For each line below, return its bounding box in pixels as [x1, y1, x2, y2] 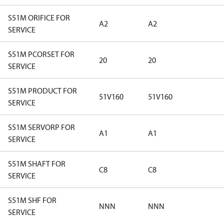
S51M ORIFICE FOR [8, 12, 70, 22]
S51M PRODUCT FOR [8, 85, 77, 95]
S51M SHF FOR [8, 195, 56, 205]
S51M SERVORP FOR [8, 122, 75, 132]
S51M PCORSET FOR [8, 49, 74, 59]
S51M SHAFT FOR [8, 158, 65, 168]
